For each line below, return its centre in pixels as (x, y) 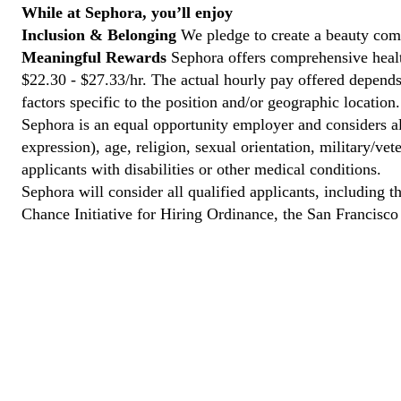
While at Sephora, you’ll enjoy (127, 13)
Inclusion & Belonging (99, 35)
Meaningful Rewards (94, 57)
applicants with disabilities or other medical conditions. (201, 169)
